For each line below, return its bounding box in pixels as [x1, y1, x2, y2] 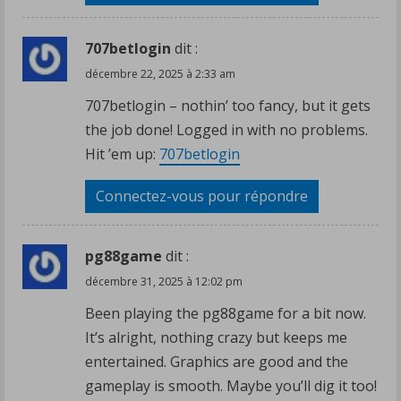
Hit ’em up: [85, 143, 159, 164]
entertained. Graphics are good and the [85, 351, 348, 371]
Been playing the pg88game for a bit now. [85, 303, 366, 323]
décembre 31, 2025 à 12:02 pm [85, 273, 243, 289]
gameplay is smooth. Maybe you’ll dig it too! [85, 375, 377, 396]
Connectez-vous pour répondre [96, 185, 308, 206]
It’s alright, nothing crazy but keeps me [85, 327, 347, 347]
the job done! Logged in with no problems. [85, 119, 368, 140]
